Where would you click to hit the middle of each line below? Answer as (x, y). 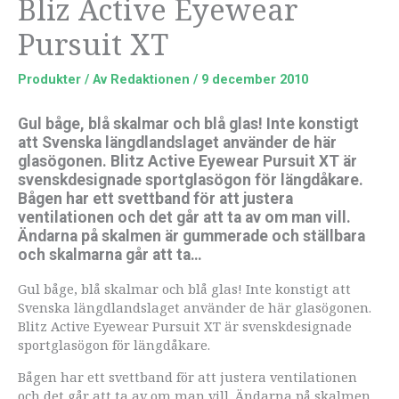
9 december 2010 (255, 79)
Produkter (49, 79)
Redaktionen (152, 79)
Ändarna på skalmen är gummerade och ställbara (191, 236)
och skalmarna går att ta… (110, 254)
